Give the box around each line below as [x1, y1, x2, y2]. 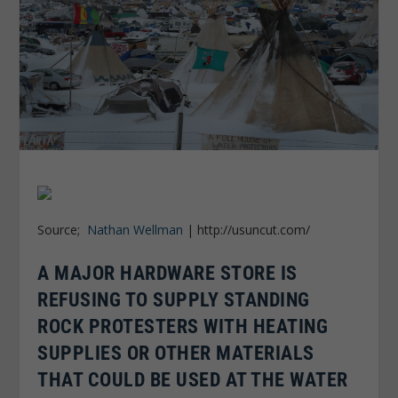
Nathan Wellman [87, 221, 184, 239]
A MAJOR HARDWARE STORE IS [37, 261, 298, 284]
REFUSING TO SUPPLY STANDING [37, 288, 310, 311]
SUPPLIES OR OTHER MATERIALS [37, 341, 314, 364]
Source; [37, 221, 88, 239]
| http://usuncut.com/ [187, 221, 311, 239]
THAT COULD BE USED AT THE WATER [37, 368, 348, 391]
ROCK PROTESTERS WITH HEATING [37, 314, 329, 338]
